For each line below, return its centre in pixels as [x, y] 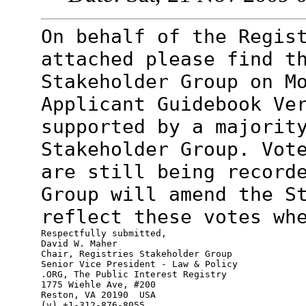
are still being [134, 172]
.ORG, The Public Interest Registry [134, 275]
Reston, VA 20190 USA [98, 295]
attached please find [163, 59]
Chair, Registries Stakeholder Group [136, 254]
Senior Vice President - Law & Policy [139, 264]
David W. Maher [79, 244]
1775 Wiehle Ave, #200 [98, 285]
